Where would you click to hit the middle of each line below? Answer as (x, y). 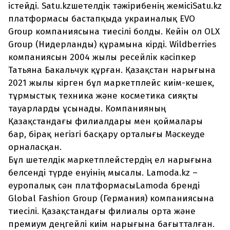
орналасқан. (35, 147)
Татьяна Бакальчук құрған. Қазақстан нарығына (112, 70)
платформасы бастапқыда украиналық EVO (102, 19)
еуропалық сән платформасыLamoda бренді (104, 186)
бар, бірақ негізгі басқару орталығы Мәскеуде (107, 135)
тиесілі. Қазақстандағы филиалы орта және (102, 212)
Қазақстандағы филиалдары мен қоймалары (106, 122)
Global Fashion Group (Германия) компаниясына (111, 199)
